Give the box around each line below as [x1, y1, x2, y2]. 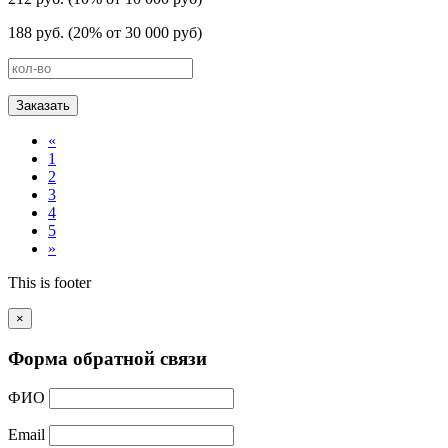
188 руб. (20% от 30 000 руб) [8, 23, 202, 41]
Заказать [16, 97, 70, 113]
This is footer [8, 273, 91, 291]
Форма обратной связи [8, 347, 207, 369]
